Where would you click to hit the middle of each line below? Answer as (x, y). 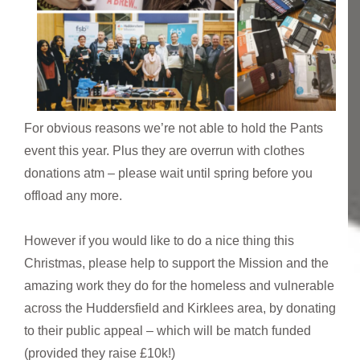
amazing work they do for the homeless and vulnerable (179, 285)
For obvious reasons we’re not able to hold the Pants (174, 128)
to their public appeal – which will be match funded (168, 330)
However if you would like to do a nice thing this (159, 240)
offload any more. (73, 195)
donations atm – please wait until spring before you (168, 173)
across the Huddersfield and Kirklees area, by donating (180, 308)
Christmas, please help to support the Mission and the (176, 263)
